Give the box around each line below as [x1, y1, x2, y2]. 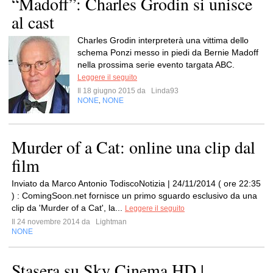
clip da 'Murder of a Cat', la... [12, 203, 125, 213]
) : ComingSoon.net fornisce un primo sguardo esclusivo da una [12, 191, 257, 200]
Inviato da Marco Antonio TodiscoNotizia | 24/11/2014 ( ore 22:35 [12, 179, 261, 188]
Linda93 [149, 87, 179, 95]
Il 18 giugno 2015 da [77, 87, 149, 95]
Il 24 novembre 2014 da [12, 218, 94, 226]
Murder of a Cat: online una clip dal [12, 135, 255, 158]
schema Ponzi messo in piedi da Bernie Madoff [77, 48, 258, 57]
